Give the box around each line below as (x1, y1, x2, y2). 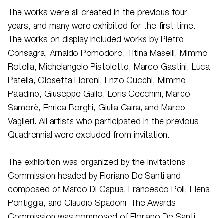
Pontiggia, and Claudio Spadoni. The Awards (8, 200, 176, 207)
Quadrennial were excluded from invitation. (8, 131, 170, 139)
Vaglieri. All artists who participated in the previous (8, 118, 199, 126)
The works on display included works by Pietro (8, 36, 184, 44)
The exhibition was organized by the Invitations (8, 159, 185, 166)
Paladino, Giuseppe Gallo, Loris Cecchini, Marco (8, 91, 190, 98)
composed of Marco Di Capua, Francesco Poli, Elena (8, 186, 210, 194)
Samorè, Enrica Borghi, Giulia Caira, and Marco (8, 104, 185, 112)
